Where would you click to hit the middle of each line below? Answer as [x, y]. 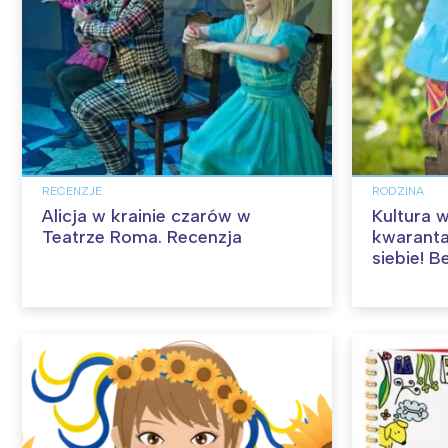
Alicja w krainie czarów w [146, 216]
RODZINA [398, 191]
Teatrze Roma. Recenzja [142, 237]
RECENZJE [72, 191]
